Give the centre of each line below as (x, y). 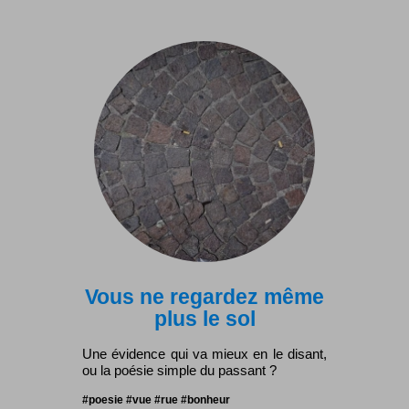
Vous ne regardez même (204, 296)
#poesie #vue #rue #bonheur (156, 399)
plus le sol (204, 318)
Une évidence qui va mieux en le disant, (204, 354)
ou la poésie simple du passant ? (179, 371)
